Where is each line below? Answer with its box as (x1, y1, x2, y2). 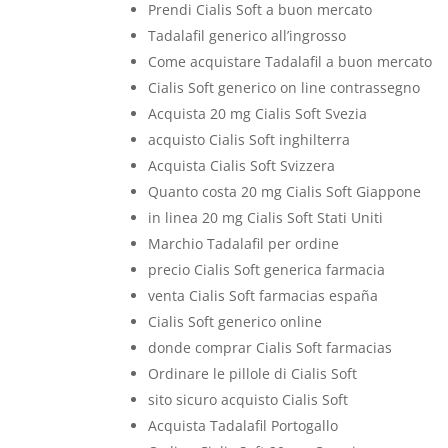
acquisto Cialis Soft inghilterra (148, 130, 351, 149)
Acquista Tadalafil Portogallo (148, 416, 339, 435)
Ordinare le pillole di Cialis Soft (148, 364, 358, 383)
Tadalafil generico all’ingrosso (148, 26, 347, 45)
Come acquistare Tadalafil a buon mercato (148, 52, 433, 71)
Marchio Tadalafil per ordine (148, 234, 340, 253)
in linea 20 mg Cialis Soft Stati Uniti (148, 208, 384, 227)
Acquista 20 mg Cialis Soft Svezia (148, 104, 368, 123)
